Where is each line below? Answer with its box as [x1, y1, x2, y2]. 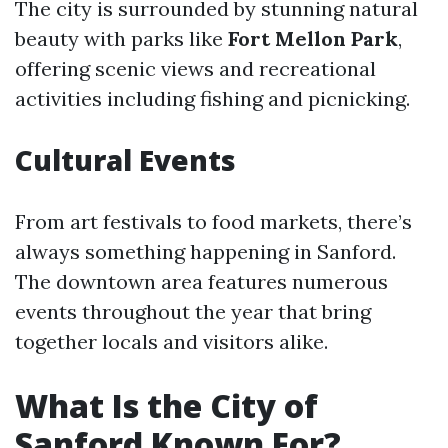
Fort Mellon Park [228, 26, 398, 51]
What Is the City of [15, 384, 318, 427]
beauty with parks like [15, 26, 228, 51]
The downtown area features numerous [15, 269, 388, 294]
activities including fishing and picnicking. [15, 86, 410, 111]
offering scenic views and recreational [15, 56, 376, 81]
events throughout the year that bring [15, 299, 371, 324]
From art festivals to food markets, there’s [15, 209, 412, 234]
